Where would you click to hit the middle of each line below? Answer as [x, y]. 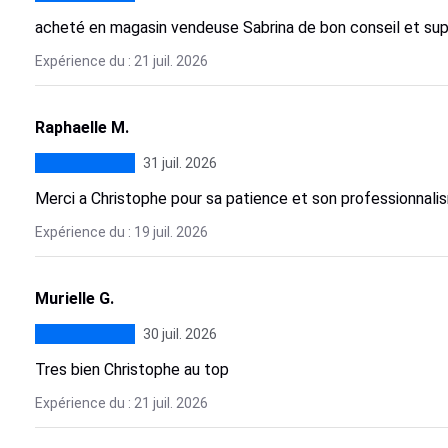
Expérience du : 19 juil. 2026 [121, 232]
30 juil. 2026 [179, 334]
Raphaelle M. [81, 127]
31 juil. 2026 [179, 163]
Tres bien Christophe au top [131, 369]
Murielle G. [74, 298]
